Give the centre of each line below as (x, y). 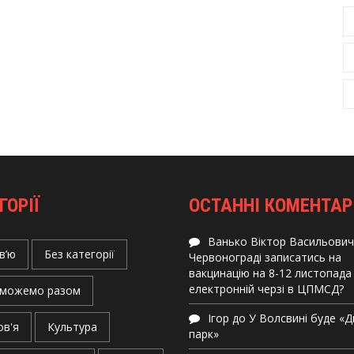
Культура (72, 327)
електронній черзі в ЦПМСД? (266, 289)
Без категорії (79, 254)
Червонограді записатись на (265, 257)
